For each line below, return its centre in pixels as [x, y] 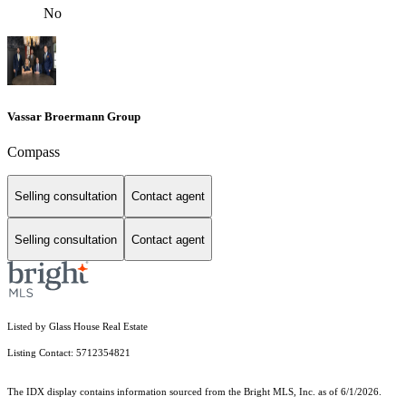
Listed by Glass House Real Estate [77, 327]
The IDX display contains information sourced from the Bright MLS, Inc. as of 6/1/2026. [194, 392]
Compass [34, 151]
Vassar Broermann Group [74, 116]
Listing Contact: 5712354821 [70, 353]
